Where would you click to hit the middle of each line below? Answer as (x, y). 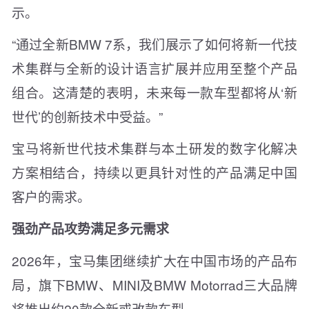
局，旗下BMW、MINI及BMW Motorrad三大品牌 (154, 285)
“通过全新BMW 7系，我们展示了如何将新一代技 (154, 44)
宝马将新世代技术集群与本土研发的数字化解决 (154, 148)
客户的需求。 (51, 197)
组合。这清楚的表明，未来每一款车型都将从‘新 (154, 92)
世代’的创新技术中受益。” (87, 117)
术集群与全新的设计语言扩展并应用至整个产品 (154, 68)
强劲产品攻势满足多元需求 (90, 229)
